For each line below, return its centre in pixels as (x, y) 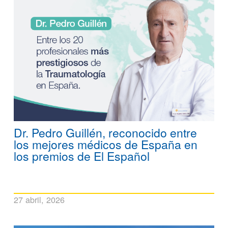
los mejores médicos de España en (106, 144)
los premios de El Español (82, 156)
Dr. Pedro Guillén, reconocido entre (105, 132)
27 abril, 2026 (39, 199)
